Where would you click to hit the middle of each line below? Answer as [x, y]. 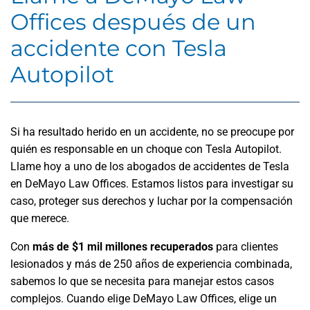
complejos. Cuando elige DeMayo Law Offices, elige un [144, 299]
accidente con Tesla [119, 48]
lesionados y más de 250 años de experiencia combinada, [151, 264]
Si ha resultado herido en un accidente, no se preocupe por [152, 132]
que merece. [40, 218]
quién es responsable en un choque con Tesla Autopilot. [146, 149]
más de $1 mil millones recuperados [123, 247]
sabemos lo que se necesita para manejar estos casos [142, 281]
